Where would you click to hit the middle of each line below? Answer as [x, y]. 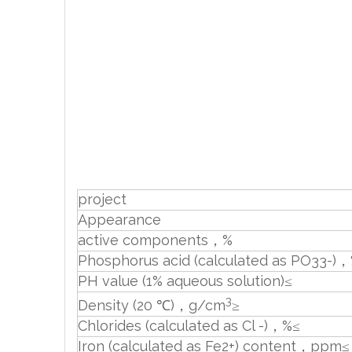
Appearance [119, 220]
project [102, 199]
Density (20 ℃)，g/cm [152, 305]
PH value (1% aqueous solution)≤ [185, 281]
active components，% [155, 240]
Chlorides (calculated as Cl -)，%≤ [189, 326]
